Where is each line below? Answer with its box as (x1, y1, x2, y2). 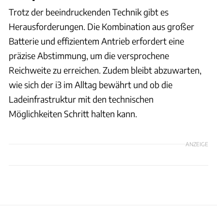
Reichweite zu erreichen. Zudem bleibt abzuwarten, (9, 64, 201, 76)
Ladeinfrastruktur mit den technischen (9, 93, 154, 105)
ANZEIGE (186, 140, 208, 148)
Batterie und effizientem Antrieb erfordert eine (9, 35, 184, 46)
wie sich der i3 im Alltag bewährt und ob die (9, 78, 172, 90)
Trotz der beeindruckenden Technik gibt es (9, 6, 169, 17)
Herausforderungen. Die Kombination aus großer (9, 20, 194, 32)
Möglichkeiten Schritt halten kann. (9, 108, 137, 119)
